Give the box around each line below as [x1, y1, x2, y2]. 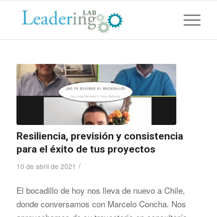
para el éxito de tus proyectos [16, 143, 155, 155]
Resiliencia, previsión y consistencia [16, 130, 183, 142]
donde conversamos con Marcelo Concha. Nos [16, 198, 186, 210]
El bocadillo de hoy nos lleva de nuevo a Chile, [16, 184, 185, 197]
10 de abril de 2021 [16, 161, 76, 171]
